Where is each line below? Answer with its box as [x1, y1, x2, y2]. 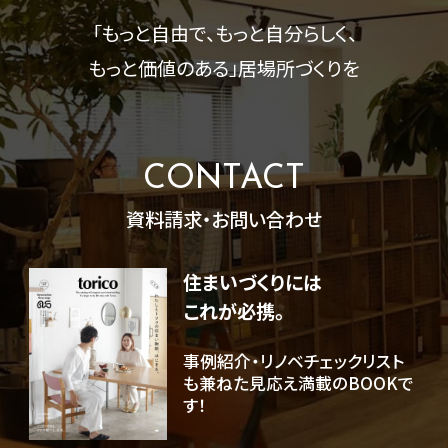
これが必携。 [182, 297, 284, 326]
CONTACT [143, 163, 305, 197]
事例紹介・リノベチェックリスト [182, 349, 404, 374]
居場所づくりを [238, 54, 360, 83]
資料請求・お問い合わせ [126, 205, 322, 234]
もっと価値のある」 [88, 54, 238, 83]
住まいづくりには [182, 268, 322, 297]
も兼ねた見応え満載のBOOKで [182, 371, 414, 396]
